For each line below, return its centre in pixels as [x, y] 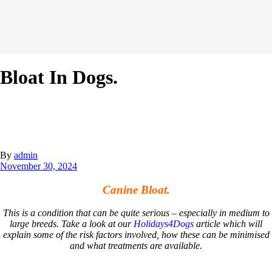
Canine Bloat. [136, 189]
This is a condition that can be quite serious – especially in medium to [136, 213]
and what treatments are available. [136, 246]
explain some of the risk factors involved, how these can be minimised [136, 235]
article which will [228, 224]
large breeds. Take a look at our [72, 224]
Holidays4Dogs [164, 224]
